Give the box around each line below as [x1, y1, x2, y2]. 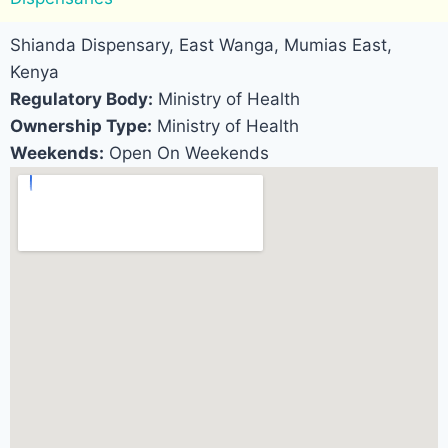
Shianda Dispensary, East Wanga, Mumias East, [10, 35, 392, 56]
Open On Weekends [104, 143, 269, 164]
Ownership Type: [10, 116, 152, 137]
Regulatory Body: [10, 89, 153, 110]
